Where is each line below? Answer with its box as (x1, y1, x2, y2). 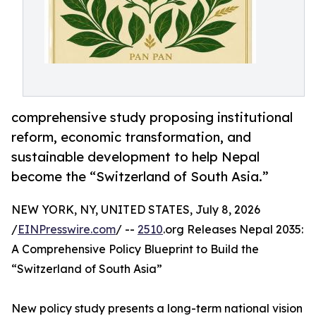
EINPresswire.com (18, 222, 116, 237)
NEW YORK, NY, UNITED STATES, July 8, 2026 (11, 202, 260, 217)
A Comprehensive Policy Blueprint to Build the (11, 242, 259, 257)
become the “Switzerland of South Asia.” (11, 169, 269, 185)
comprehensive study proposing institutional (11, 109, 293, 126)
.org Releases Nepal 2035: (163, 222, 303, 237)
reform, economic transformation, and (11, 129, 251, 145)
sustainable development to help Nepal (11, 149, 260, 165)
